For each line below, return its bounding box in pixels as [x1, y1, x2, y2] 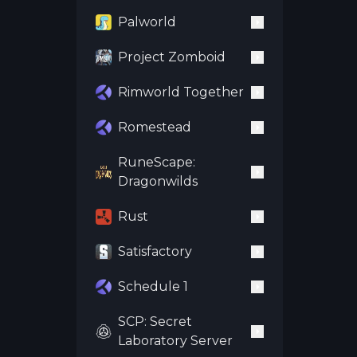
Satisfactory [118, 244, 192, 259]
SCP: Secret [118, 314, 192, 329]
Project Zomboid [118, 49, 226, 65]
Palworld [118, 14, 176, 29]
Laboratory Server [118, 333, 233, 348]
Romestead [118, 120, 191, 135]
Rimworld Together [118, 84, 244, 100]
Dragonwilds [118, 174, 198, 189]
